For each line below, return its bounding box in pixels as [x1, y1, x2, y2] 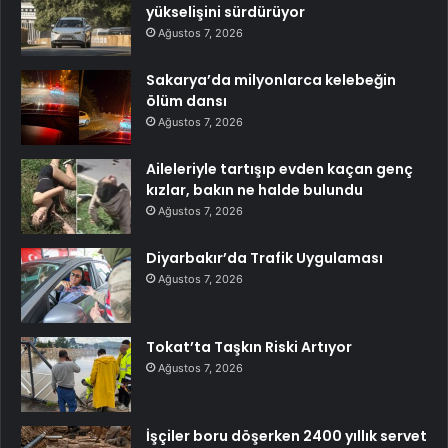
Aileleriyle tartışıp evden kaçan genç [146, 158, 413, 179]
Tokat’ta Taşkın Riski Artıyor [146, 336, 352, 357]
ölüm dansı [146, 90, 227, 111]
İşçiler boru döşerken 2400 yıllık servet [146, 425, 427, 446]
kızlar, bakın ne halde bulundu [146, 179, 363, 200]
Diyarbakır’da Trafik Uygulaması [146, 247, 383, 268]
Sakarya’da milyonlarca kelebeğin [146, 69, 396, 90]
